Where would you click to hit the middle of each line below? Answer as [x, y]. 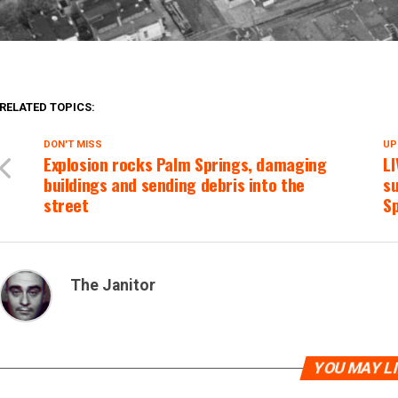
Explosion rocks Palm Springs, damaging [185, 164]
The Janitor [113, 286]
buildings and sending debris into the [174, 185]
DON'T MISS [73, 145]
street [66, 205]
